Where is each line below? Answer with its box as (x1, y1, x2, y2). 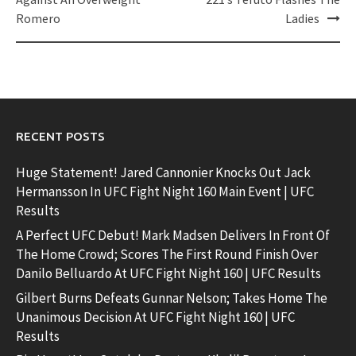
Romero (16, 10, 60, 26)
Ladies (285, 10, 319, 26)
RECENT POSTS (16, 130, 105, 144)
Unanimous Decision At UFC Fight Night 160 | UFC (16, 308, 295, 326)
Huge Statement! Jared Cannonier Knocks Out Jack (16, 164, 311, 182)
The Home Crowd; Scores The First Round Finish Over (16, 245, 318, 263)
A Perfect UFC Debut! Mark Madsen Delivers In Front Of (16, 226, 330, 244)
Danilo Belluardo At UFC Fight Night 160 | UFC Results (16, 264, 321, 282)
